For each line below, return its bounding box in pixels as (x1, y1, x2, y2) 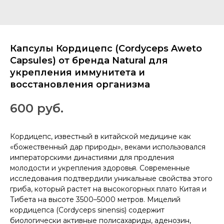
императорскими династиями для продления (10, 152, 174, 162)
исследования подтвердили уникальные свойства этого (10, 173, 212, 183)
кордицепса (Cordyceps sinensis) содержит (10, 205, 164, 214)
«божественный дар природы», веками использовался (10, 142, 205, 151)
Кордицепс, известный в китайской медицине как (10, 131, 191, 141)
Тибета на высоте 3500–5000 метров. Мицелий (10, 194, 180, 204)
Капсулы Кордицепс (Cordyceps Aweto (10, 43, 202, 54)
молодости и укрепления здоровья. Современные (10, 163, 190, 172)
